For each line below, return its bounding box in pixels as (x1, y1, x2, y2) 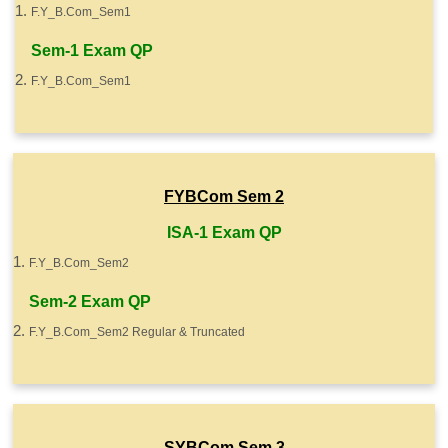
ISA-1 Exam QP (166, 224, 282, 241)
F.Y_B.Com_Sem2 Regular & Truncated (29, 325, 245, 339)
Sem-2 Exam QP (29, 293, 151, 310)
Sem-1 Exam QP (31, 42, 153, 59)
